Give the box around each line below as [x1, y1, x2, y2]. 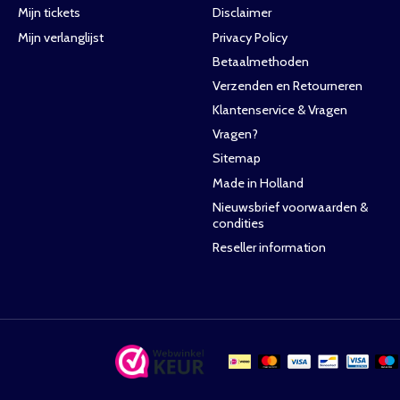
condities [212, 214, 264, 231]
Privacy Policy [212, 29, 287, 46]
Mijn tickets [17, 4, 80, 21]
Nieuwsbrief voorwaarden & [212, 198, 368, 215]
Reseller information [212, 238, 326, 255]
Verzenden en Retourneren [212, 77, 362, 94]
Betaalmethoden [212, 53, 309, 70]
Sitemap [212, 150, 261, 167]
